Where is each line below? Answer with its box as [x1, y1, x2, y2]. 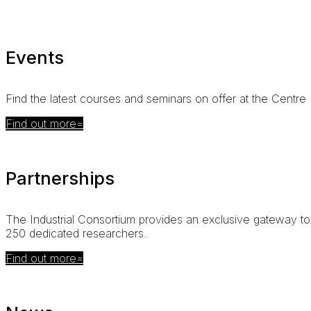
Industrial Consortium [30, 212, 135, 226]
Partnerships [6, 167, 115, 189]
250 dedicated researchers [6, 226, 144, 240]
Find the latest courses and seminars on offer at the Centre [6, 91, 306, 106]
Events [6, 46, 64, 68]
